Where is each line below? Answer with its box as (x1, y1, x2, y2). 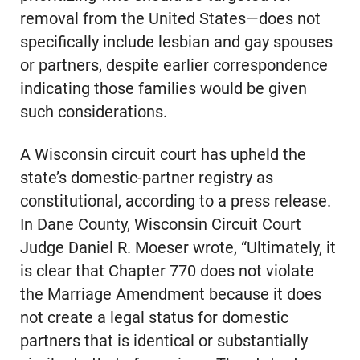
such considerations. (19, 103, 167, 122)
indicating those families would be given (19, 80, 307, 99)
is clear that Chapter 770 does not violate (19, 262, 314, 281)
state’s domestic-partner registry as (19, 169, 273, 188)
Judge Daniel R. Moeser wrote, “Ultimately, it (19, 239, 336, 258)
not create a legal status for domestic (19, 309, 288, 328)
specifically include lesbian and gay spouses (19, 33, 333, 52)
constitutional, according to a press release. (19, 192, 331, 211)
